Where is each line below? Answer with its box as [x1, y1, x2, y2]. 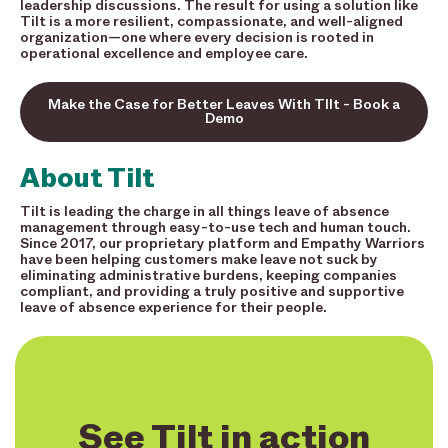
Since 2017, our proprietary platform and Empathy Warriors [20, 235, 425, 253]
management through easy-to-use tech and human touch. [20, 219, 411, 237]
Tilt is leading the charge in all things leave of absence [20, 203, 389, 221]
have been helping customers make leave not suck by [20, 251, 378, 269]
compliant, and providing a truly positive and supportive [20, 283, 404, 301]
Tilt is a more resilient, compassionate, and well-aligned [20, 13, 403, 31]
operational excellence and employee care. [20, 45, 308, 63]
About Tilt [20, 162, 155, 195]
